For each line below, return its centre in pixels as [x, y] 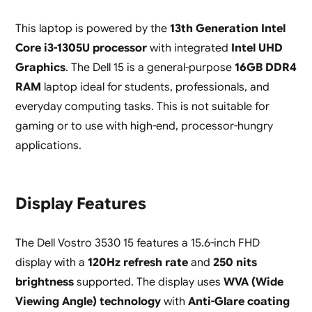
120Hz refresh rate [138, 263]
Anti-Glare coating [239, 302]
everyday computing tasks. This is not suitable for [142, 107]
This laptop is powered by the [92, 29]
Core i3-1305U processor [81, 48]
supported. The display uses [148, 282]
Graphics [40, 68]
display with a [51, 263]
